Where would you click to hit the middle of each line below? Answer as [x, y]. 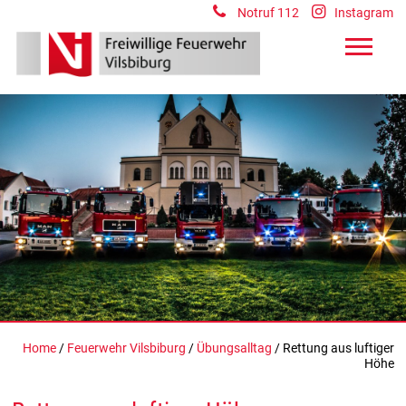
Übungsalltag [234, 348]
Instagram [364, 13]
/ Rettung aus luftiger [333, 348]
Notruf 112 [267, 13]
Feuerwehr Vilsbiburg [126, 348]
